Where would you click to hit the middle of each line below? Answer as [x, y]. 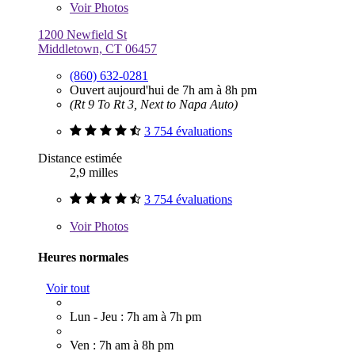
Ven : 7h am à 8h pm [122, 345]
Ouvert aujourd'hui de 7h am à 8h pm [163, 90]
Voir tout [68, 288]
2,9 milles [94, 172]
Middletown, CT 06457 [97, 48]
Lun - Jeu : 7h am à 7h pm [136, 317]
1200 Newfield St [82, 34]
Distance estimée [80, 158]
